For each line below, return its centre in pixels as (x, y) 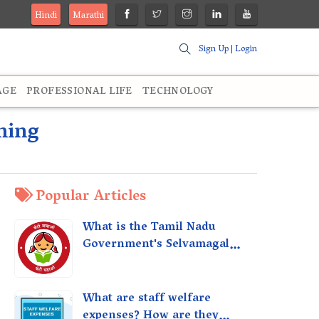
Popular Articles (91, 198)
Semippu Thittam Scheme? (157, 262)
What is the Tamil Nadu (149, 228)
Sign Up (214, 50)
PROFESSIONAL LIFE (79, 93)
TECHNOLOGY (178, 93)
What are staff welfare (147, 299)
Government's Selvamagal (156, 245)
